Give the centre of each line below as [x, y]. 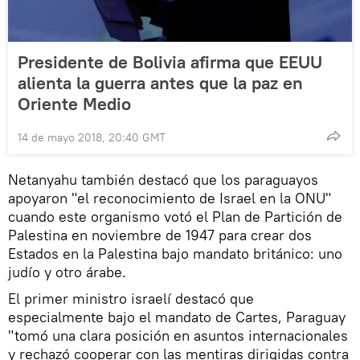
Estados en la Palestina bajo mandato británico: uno [175, 254]
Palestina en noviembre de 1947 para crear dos [160, 235]
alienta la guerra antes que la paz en [160, 83]
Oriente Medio [74, 104]
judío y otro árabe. [67, 272]
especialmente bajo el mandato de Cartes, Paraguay [177, 317]
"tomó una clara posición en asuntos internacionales [178, 336]
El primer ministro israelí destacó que [131, 299]
